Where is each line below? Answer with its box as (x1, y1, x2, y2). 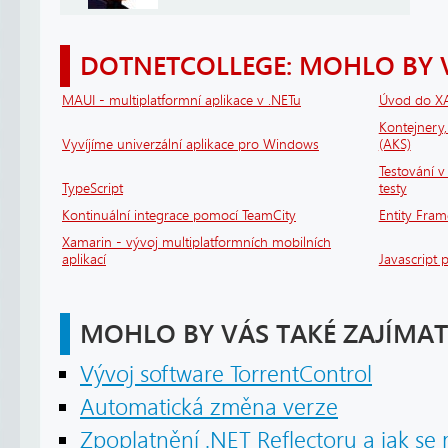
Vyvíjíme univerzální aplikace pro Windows (62, 136, 319, 154)
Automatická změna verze (80, 394, 338, 422)
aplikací (62, 251, 106, 269)
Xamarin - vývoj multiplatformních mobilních (62, 234, 331, 252)
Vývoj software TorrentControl (80, 361, 372, 389)
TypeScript (62, 180, 123, 198)
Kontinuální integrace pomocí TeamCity (62, 207, 296, 225)
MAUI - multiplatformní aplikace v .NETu (62, 92, 301, 110)
